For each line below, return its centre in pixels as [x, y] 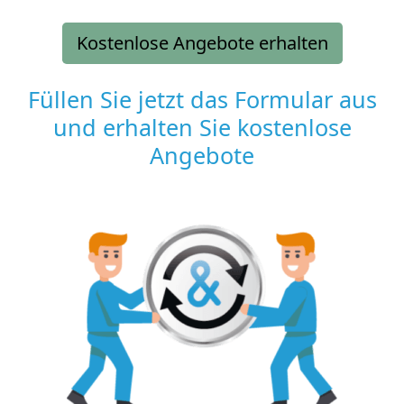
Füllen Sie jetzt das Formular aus [202, 99]
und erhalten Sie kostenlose [202, 127]
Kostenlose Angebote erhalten [202, 42]
